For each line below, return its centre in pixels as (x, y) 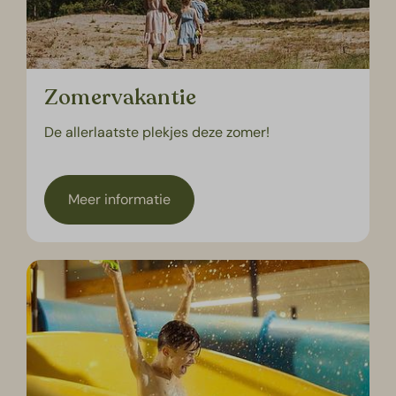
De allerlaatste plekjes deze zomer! (157, 132)
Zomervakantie (121, 97)
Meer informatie (120, 199)
